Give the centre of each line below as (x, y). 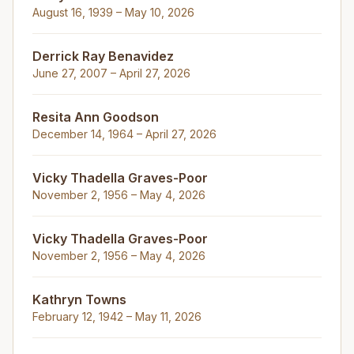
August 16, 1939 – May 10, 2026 (113, 12)
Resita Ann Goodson (96, 117)
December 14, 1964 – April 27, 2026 (124, 134)
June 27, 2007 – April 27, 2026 (111, 73)
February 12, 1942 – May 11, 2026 (117, 316)
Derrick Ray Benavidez (103, 56)
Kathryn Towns (79, 299)
